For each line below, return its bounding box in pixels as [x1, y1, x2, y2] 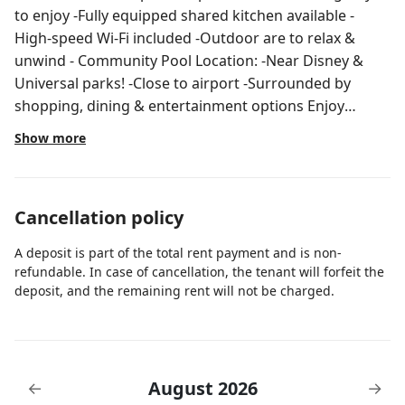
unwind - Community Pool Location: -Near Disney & [14, 51, 195, 71]
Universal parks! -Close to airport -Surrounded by [14, 73, 243, 93]
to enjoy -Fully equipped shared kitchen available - [14, 5, 354, 25]
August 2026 [147, 376, 258, 401]
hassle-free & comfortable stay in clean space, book [14, 118, 367, 138]
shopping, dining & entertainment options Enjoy [14, 96, 344, 116]
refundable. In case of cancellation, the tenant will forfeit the [14, 263, 384, 280]
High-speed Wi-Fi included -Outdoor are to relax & [14, 28, 355, 48]
